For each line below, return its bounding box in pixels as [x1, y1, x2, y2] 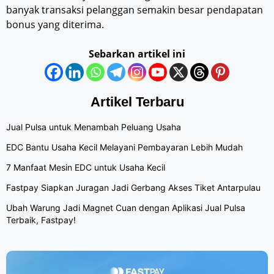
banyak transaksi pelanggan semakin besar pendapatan [6, 2, 263, 17]
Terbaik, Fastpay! [6, 214, 76, 225]
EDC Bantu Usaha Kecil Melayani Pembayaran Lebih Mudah [6, 141, 243, 152]
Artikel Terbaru [90, 94, 184, 109]
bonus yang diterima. [6, 17, 104, 31]
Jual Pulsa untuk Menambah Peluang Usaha [6, 121, 181, 132]
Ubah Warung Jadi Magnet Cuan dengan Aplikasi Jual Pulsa [6, 202, 245, 213]
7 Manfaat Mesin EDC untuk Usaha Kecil [6, 161, 165, 172]
